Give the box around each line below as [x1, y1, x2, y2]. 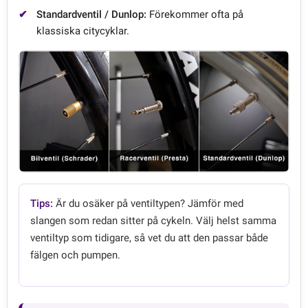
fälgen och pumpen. [30, 249, 120, 262]
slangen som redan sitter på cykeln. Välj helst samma [30, 214, 276, 228]
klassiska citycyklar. [36, 24, 129, 37]
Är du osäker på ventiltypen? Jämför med [53, 197, 243, 210]
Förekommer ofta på [146, 8, 243, 21]
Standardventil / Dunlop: [36, 8, 146, 21]
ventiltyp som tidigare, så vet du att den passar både [30, 232, 268, 245]
